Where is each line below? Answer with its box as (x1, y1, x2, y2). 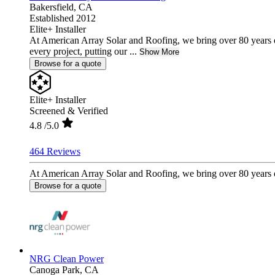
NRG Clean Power (29, 253, 104, 264)
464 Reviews (29, 145, 80, 157)
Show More (139, 47, 179, 56)
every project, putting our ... (29, 45, 137, 56)
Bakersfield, (29, 1, 79, 12)
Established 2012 (29, 12, 96, 23)
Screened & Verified (29, 105, 108, 116)
